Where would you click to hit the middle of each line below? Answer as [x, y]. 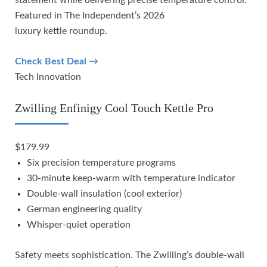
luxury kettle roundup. [61, 31]
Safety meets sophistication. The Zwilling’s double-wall [130, 255]
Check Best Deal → [57, 61]
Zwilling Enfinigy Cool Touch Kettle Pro [114, 108]
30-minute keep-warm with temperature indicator [131, 178]
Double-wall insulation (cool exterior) [104, 193]
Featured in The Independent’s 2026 [90, 15]
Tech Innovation [48, 77]
